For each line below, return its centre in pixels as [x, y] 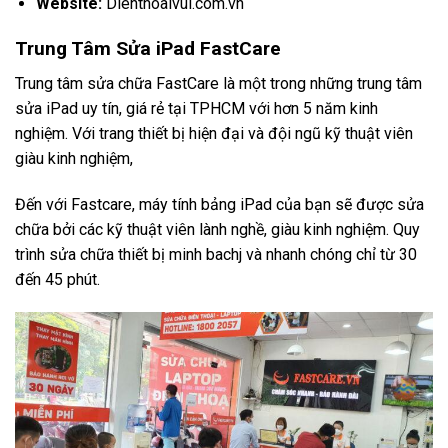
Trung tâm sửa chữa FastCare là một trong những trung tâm [218, 83]
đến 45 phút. [57, 279]
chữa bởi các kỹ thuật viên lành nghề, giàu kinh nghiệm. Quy [217, 229]
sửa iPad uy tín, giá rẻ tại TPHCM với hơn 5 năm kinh [196, 108]
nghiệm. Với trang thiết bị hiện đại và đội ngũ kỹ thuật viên [214, 133]
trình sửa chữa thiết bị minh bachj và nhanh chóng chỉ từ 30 [216, 254]
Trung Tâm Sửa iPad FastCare [148, 49]
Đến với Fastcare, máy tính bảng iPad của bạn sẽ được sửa [219, 204]
